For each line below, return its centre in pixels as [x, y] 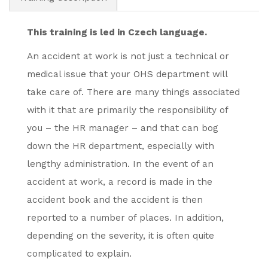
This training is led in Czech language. [117, 32]
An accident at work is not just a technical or [128, 56]
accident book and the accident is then [115, 200]
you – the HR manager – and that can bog [123, 128]
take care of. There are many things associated [133, 92]
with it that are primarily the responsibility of [127, 110]
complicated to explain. [79, 254]
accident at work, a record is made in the [120, 182]
